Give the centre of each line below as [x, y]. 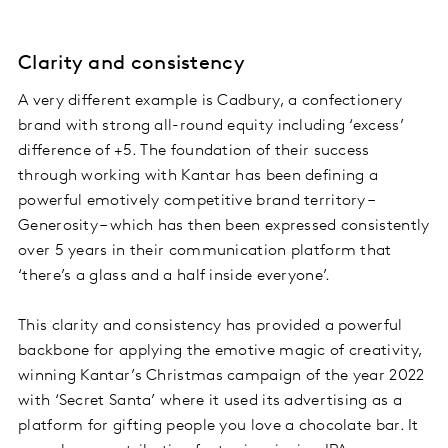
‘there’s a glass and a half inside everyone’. [174, 275]
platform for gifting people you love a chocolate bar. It [218, 425]
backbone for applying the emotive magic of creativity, [220, 350]
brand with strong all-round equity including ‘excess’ [211, 125]
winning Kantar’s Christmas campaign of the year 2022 [221, 375]
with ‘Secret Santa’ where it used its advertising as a [210, 400]
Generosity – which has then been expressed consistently [224, 225]
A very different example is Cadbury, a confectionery [210, 100]
